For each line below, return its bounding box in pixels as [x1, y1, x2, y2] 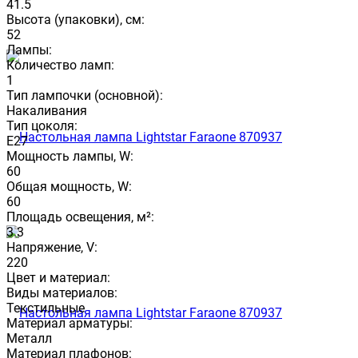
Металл [6, 330, 52, 346]
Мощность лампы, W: [6, 148, 133, 164]
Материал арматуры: [6, 315, 133, 331]
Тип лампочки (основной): [6, 87, 163, 103]
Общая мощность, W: [6, 178, 132, 194]
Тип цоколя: [6, 117, 78, 133]
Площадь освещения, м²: [6, 209, 154, 225]
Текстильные [6, 300, 85, 316]
